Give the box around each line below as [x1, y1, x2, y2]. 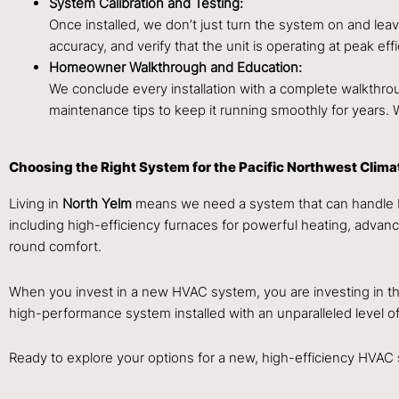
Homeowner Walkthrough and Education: [49, 58, 302, 76]
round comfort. [9, 238, 102, 256]
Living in [9, 195, 62, 213]
